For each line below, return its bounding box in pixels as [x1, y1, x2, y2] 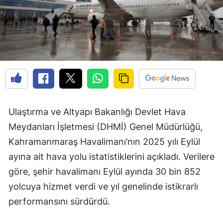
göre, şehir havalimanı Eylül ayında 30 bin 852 [8, 166, 201, 177]
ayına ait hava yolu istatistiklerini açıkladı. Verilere [8, 151, 215, 162]
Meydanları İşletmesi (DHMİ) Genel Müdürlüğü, [8, 121, 203, 132]
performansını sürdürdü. [8, 196, 110, 207]
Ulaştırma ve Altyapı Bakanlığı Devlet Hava [8, 107, 186, 117]
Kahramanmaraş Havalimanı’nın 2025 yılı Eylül [8, 136, 200, 147]
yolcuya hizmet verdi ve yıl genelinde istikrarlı [8, 181, 198, 192]
